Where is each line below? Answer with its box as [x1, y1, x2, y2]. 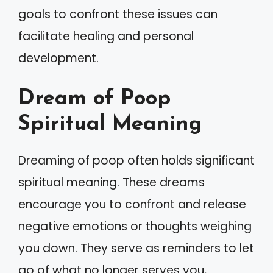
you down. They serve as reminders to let [18, 240, 254, 257]
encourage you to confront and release [18, 196, 246, 213]
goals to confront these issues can [18, 5, 218, 23]
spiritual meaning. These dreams [18, 174, 205, 191]
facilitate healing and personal [18, 27, 194, 44]
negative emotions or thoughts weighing [18, 218, 252, 235]
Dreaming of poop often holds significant [18, 152, 255, 169]
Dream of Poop [18, 88, 171, 110]
